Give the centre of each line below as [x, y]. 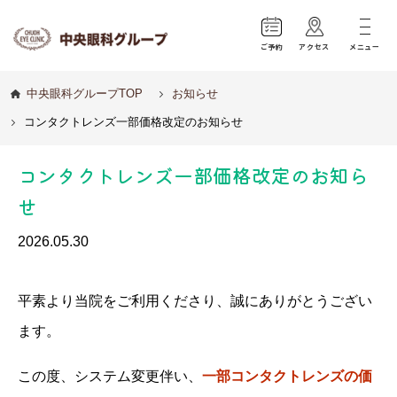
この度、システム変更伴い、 [110, 375]
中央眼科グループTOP [85, 94]
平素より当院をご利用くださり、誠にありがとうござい [195, 301]
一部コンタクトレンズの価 [287, 375]
